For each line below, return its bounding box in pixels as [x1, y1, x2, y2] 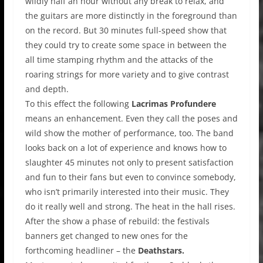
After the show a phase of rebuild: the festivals [25, 215, 210, 227]
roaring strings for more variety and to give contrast [25, 68, 229, 80]
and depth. [25, 83, 69, 95]
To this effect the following [25, 97, 131, 109]
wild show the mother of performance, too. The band [25, 127, 234, 139]
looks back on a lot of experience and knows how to [25, 141, 227, 153]
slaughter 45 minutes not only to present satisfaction [25, 156, 234, 168]
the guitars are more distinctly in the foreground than [25, 9, 237, 21]
